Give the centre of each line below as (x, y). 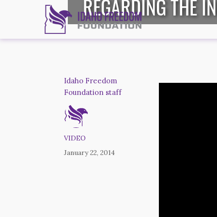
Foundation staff (93, 92)
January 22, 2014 (89, 153)
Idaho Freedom (91, 81)
